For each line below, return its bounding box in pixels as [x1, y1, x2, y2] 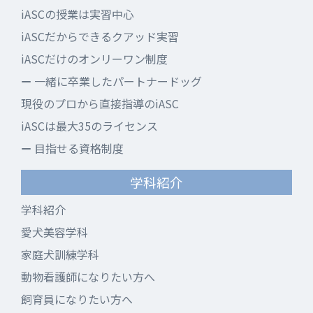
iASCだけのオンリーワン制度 [21, 50, 168, 68]
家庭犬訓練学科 [21, 246, 99, 263]
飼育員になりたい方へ [21, 291, 133, 308]
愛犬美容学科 [21, 224, 88, 241]
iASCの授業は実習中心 [21, 6, 134, 23]
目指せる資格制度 [31, 140, 124, 157]
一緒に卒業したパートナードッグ [31, 73, 202, 90]
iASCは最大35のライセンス [21, 117, 158, 135]
